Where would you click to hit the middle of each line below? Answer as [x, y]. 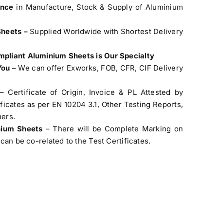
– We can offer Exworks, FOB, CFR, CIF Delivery [97, 68]
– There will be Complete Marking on [114, 129]
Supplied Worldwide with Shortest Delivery [106, 31]
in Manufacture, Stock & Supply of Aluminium [98, 7]
